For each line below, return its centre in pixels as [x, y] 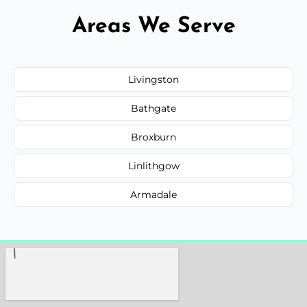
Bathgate [153, 108]
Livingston [153, 79]
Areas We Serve [153, 26]
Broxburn [153, 137]
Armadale [153, 194]
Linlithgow [153, 165]
